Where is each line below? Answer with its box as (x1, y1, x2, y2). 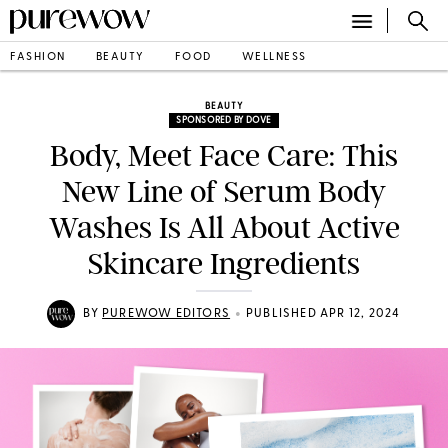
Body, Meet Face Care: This (50, 138, 398, 174)
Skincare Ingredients (88, 246, 360, 282)
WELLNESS (241, 51, 307, 63)
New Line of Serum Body (62, 174, 386, 210)
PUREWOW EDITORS (102, 308, 231, 320)
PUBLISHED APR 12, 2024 (246, 308, 401, 320)
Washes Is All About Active (48, 210, 400, 246)
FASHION (10, 51, 66, 63)
